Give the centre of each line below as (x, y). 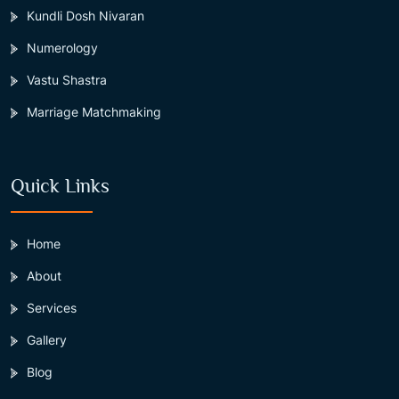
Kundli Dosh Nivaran (85, 15)
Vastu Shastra (67, 79)
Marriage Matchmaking (94, 111)
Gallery (47, 339)
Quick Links (60, 185)
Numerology (62, 47)
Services (52, 307)
